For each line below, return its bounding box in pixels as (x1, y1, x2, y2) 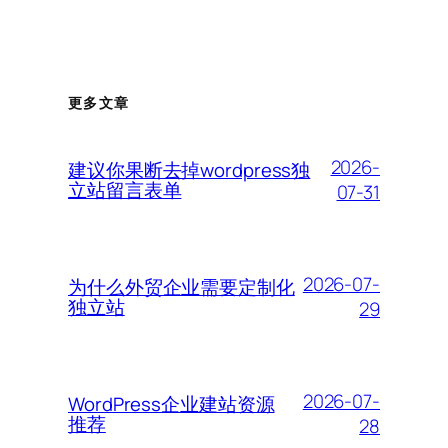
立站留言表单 (68, 177, 182, 204)
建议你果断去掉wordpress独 (68, 157, 311, 184)
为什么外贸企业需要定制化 (68, 274, 295, 301)
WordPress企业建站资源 (68, 391, 275, 418)
